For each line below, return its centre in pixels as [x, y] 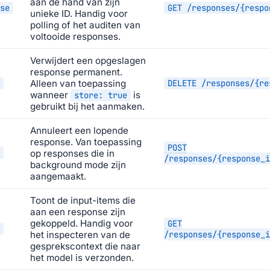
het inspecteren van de [80, 234]
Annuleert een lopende [79, 130]
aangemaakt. [58, 176]
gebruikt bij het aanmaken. [87, 106]
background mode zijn [78, 165]
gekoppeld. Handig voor [82, 223]
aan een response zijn [78, 212]
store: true [101, 95]
